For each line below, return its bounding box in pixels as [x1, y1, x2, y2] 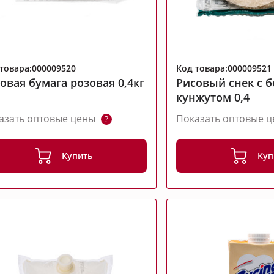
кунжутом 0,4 [176, 90, 250, 105]
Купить [62, 150, 93, 162]
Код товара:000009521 [176, 62, 272, 75]
